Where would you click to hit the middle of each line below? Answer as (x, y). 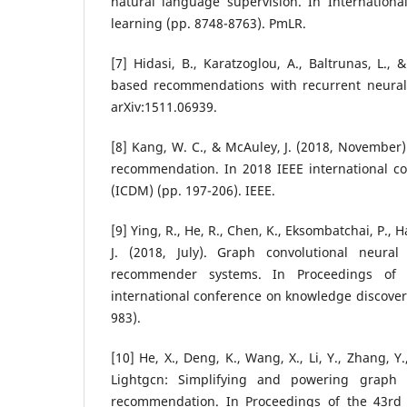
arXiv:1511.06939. (164, 107)
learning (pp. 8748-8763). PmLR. (208, 23)
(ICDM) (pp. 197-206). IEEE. (193, 191)
